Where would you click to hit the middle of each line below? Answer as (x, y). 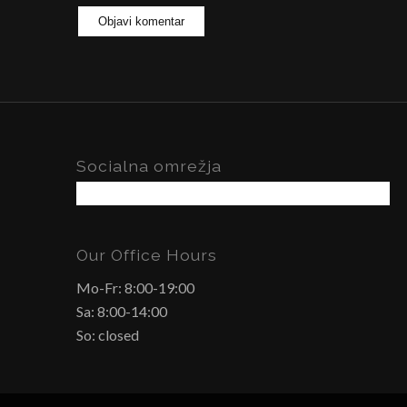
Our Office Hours (146, 255)
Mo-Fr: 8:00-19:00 (135, 287)
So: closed (107, 334)
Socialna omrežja (149, 166)
